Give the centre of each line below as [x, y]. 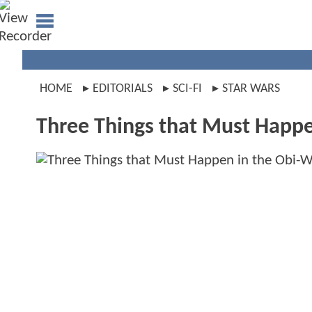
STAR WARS [251, 89]
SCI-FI [187, 89]
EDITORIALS [123, 89]
